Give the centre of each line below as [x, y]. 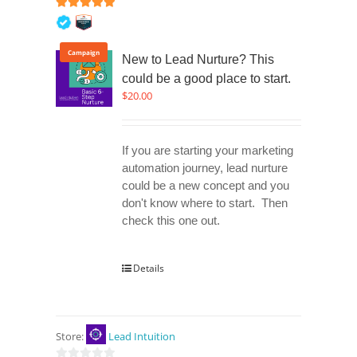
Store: [71, 337]
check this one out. [171, 221]
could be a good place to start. [207, 79]
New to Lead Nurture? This [198, 60]
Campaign [84, 53]
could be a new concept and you [206, 186]
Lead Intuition [141, 337]
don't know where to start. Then [205, 204]
